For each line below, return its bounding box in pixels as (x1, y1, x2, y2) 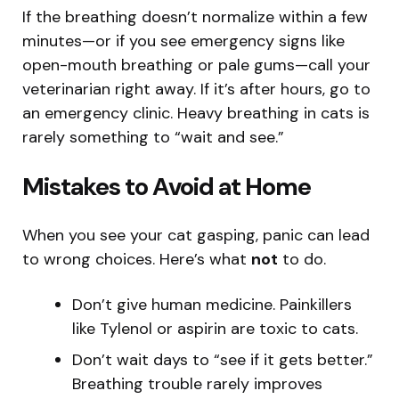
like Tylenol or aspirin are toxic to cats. (72, 317, 358, 339)
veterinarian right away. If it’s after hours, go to (22, 77, 370, 100)
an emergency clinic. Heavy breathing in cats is (22, 102, 370, 124)
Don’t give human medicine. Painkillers (72, 293, 352, 315)
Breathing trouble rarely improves (72, 372, 322, 395)
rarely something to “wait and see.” (22, 126, 284, 148)
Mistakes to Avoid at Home (22, 169, 311, 203)
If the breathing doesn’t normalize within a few (22, 5, 368, 28)
